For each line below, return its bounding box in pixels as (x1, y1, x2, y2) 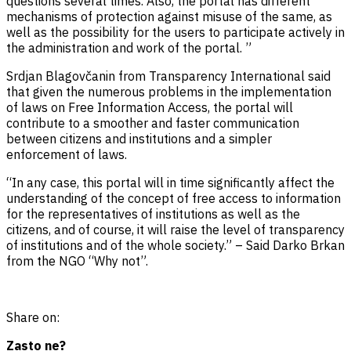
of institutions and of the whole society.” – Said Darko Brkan (6, 237, 345, 253)
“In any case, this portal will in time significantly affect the (6, 174, 335, 190)
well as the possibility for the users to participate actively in (6, 24, 345, 40)
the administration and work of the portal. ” (6, 39, 251, 56)
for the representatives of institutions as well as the (6, 205, 300, 222)
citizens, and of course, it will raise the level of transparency (6, 221, 345, 237)
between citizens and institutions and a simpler (6, 130, 272, 147)
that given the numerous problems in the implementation (6, 83, 331, 100)
